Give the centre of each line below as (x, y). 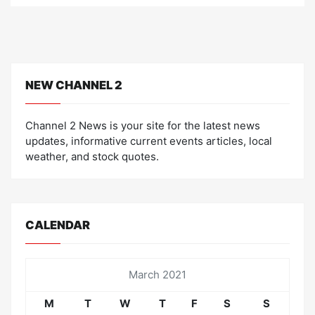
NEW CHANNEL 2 (74, 85)
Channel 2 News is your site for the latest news (143, 126)
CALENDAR (58, 225)
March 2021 (157, 275)
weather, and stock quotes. (92, 156)
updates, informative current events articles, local (149, 141)
